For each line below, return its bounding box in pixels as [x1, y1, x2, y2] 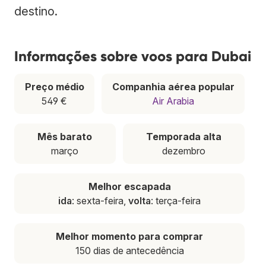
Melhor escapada [88, 180, 171, 192]
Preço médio [24, 80, 84, 93]
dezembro [161, 144, 205, 157]
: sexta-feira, [72, 194, 128, 207]
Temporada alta [145, 130, 221, 142]
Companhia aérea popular [112, 80, 235, 93]
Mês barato [37, 130, 93, 142]
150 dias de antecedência [75, 244, 184, 256]
